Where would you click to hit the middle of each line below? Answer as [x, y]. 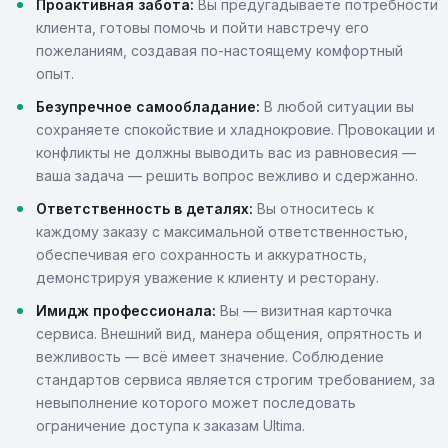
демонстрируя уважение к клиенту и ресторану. [207, 277]
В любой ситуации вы [337, 106]
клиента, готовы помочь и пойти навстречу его [202, 27]
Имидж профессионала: [126, 310]
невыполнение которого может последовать [196, 402]
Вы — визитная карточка [304, 310]
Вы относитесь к [313, 208]
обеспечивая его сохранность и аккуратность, [201, 254]
